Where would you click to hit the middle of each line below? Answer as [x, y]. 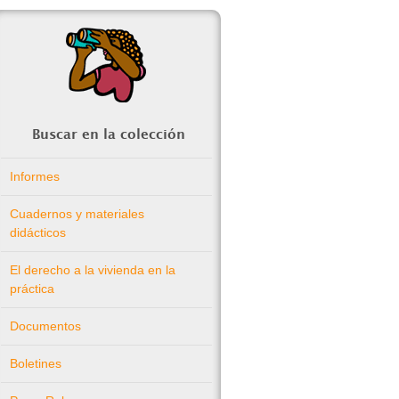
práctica [32, 289]
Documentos [45, 326]
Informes [35, 176]
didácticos [38, 232]
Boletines [36, 363]
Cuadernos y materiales [77, 214]
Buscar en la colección [109, 135]
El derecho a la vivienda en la [93, 270]
